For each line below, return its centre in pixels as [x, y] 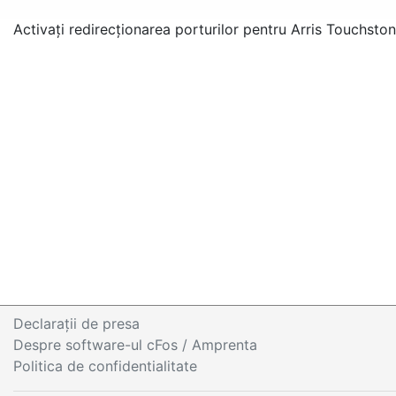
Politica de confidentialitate [105, 366]
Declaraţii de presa [76, 324]
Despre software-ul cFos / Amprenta [135, 345]
